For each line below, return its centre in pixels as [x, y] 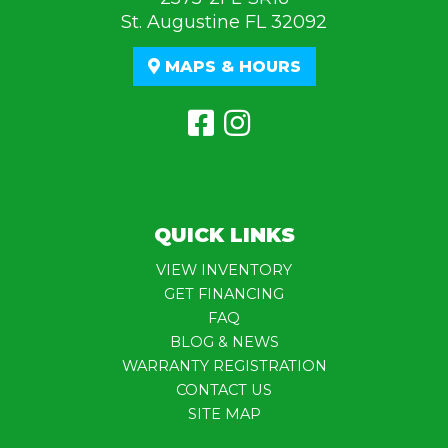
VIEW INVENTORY [224, 270]
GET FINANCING [224, 294]
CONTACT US [224, 390]
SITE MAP [224, 414]
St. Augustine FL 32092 [224, 22]
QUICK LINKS [224, 235]
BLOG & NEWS [224, 342]
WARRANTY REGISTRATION [224, 366]
